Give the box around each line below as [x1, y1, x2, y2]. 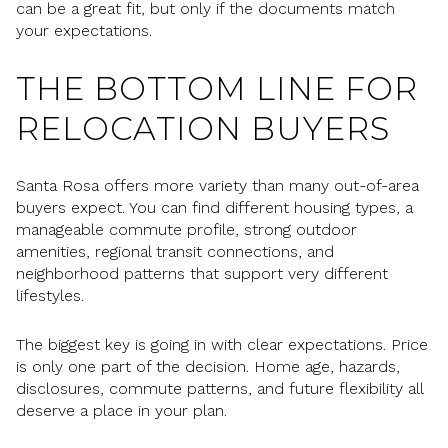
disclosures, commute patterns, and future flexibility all [16, 378, 423, 398]
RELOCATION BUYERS [16, 108, 390, 148]
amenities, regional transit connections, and [16, 242, 334, 262]
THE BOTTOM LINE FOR [16, 68, 418, 108]
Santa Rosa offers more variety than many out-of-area [16, 176, 419, 196]
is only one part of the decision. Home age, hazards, [16, 356, 400, 376]
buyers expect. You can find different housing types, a [16, 198, 413, 218]
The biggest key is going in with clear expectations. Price [16, 334, 428, 354]
